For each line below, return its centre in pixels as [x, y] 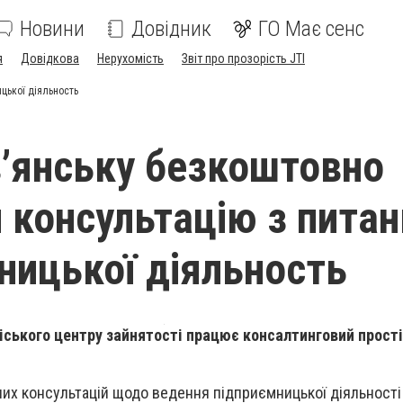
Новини [52, 29]
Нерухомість [130, 58]
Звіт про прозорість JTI [243, 58]
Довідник [171, 29]
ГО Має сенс [311, 29]
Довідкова [50, 58]
